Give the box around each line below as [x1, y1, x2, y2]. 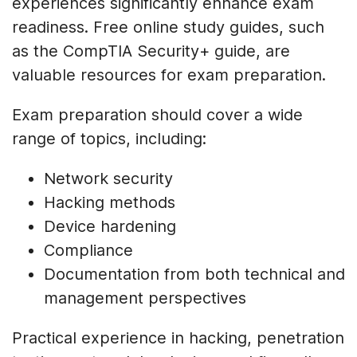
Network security [44, 168, 173, 188]
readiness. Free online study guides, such [12, 17, 324, 37]
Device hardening [44, 216, 176, 236]
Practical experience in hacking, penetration [12, 328, 344, 347]
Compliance [44, 240, 133, 260]
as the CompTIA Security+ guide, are [12, 41, 290, 61]
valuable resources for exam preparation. [12, 65, 326, 84]
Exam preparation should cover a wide [12, 104, 303, 124]
